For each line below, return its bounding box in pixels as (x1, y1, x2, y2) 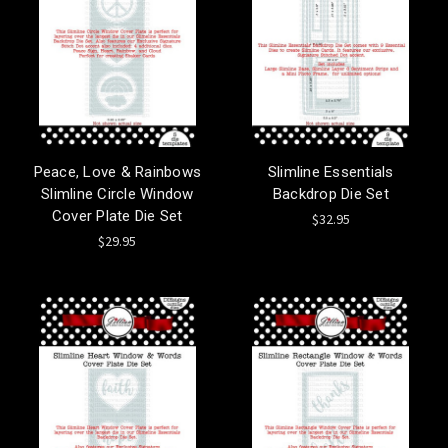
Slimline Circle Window (41, 184, 194, 203)
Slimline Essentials (267, 162, 394, 181)
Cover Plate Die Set (51, 206, 183, 225)
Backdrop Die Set (272, 184, 389, 203)
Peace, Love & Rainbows (33, 162, 201, 181)
